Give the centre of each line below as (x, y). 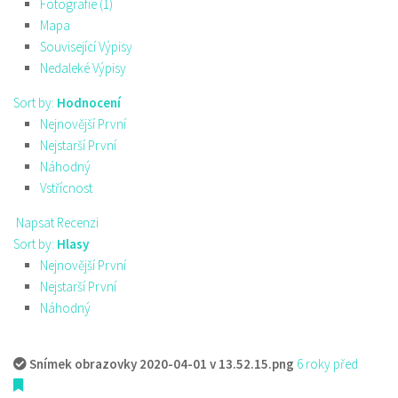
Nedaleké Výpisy (83, 68)
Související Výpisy (86, 47)
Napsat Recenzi (56, 223)
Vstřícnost (66, 188)
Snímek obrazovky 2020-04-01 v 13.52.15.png (162, 364)
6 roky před (327, 364)
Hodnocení (89, 103)
